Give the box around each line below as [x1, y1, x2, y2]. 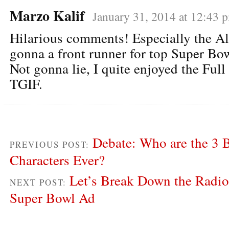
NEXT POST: [10, 176, 70, 188]
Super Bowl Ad [10, 188, 95, 207]
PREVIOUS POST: [10, 138, 93, 150]
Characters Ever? [10, 150, 105, 169]
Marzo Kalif [10, 5, 84, 26]
